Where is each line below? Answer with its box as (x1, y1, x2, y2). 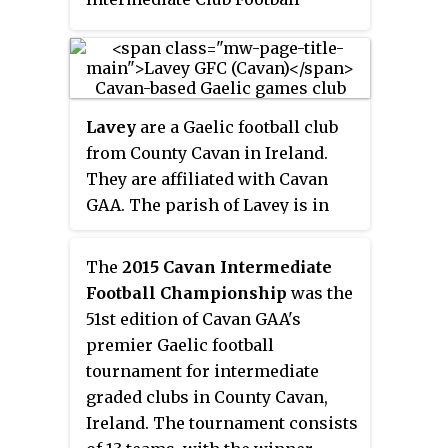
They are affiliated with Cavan (86, 168, 328, 189)
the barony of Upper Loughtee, (86, 220, 330, 241)
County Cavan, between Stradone (86, 246, 347, 267)
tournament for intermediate (86, 360, 319, 381)
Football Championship (86, 282, 287, 303)
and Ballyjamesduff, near (86, 272, 286, 293)
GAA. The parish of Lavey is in (86, 194, 329, 215)
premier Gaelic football (86, 334, 274, 355)
